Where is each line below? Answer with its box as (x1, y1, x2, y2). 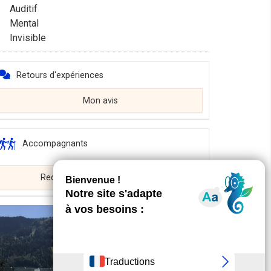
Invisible (10, 32, 46, 44)
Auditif (10, 3, 38, 15)
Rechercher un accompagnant (41, 172, 160, 183)
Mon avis (83, 96, 118, 106)
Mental (10, 18, 39, 29)
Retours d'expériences (16, 70, 103, 80)
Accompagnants (22, 139, 88, 149)
